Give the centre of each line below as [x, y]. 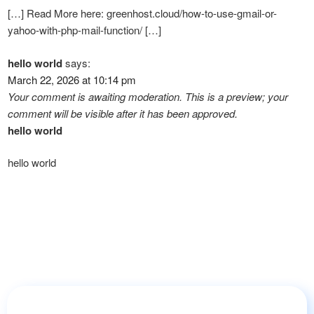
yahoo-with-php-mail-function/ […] [84, 30]
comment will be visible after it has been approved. [123, 113]
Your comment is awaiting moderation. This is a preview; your [148, 96]
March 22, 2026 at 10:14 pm [72, 79]
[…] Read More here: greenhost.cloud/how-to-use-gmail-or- [142, 13]
